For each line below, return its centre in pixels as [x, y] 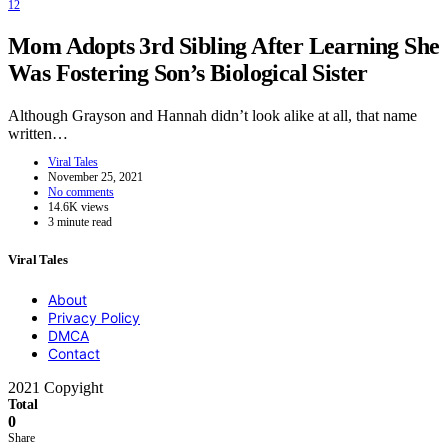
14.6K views [78, 207]
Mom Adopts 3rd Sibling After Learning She [224, 46]
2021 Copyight [55, 387]
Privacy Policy [94, 317]
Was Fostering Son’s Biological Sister [188, 73]
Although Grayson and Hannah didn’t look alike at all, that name [212, 116]
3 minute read [80, 222]
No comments [81, 192]
